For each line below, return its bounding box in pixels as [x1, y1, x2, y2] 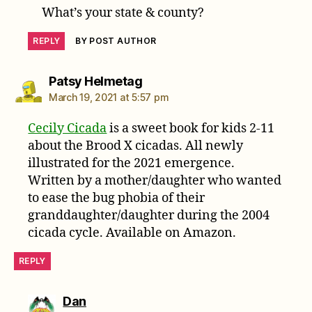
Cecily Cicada [28, 120, 107, 136]
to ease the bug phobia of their [28, 189, 205, 206]
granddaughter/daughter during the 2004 [28, 207, 270, 224]
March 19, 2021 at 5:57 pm [49, 91, 169, 103]
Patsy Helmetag [49, 73, 142, 88]
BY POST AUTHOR [75, 35, 157, 46]
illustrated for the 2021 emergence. [28, 155, 235, 171]
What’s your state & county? [41, 4, 204, 21]
